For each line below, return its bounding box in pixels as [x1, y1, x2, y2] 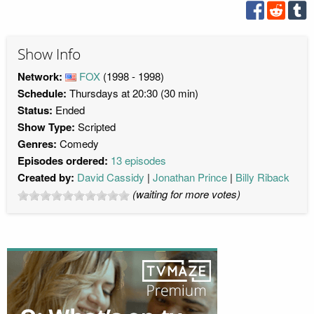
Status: [18, 102, 53, 118]
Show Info [18, 46, 81, 64]
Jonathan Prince [153, 169, 227, 184]
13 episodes [111, 152, 166, 168]
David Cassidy [77, 169, 144, 184]
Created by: [18, 169, 74, 185]
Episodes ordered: [18, 152, 108, 168]
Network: [18, 68, 65, 84]
